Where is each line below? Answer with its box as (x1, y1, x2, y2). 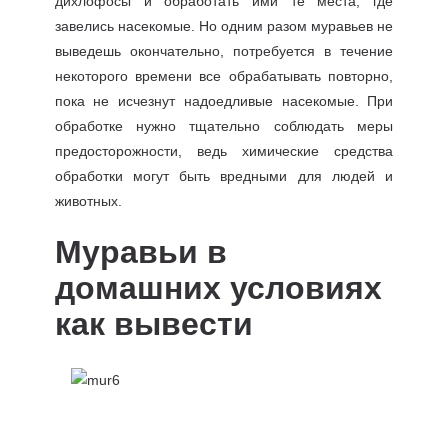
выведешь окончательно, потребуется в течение (54, 43, 394, 59)
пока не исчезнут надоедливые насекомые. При (54, 93, 394, 109)
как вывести (54, 306, 253, 342)
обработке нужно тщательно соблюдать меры (54, 118, 394, 134)
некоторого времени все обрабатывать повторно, (54, 68, 394, 84)
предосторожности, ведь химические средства (54, 143, 394, 159)
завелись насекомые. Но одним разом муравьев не (54, 18, 394, 34)
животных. (54, 193, 122, 209)
